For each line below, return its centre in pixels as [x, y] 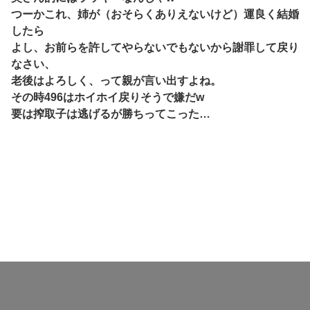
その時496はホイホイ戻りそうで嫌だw [108, 97]
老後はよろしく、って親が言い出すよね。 [116, 81]
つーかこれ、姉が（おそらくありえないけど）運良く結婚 [155, 14]
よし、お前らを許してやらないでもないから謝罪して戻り [155, 47]
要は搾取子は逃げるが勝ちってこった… [111, 114]
